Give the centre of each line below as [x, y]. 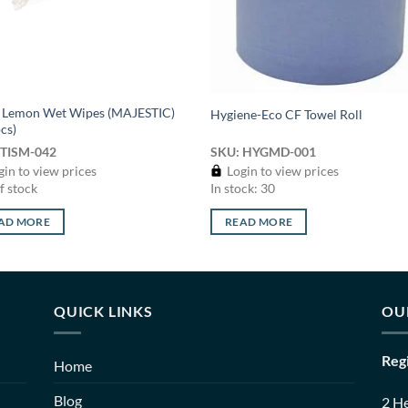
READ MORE [259, 222]
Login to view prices [282, 170]
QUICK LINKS [103, 311]
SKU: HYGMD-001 [264, 151]
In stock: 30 [243, 188]
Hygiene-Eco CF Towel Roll [287, 114]
